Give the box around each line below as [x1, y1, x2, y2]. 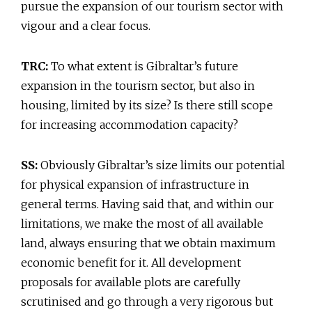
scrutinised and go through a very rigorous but [21, 295, 273, 309]
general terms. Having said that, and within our [21, 197, 274, 212]
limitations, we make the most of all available [21, 217, 263, 231]
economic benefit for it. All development [21, 256, 241, 270]
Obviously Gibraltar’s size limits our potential [38, 158, 285, 173]
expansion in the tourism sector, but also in [21, 79, 255, 93]
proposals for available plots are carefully [21, 275, 240, 290]
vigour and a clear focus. [21, 19, 150, 33]
